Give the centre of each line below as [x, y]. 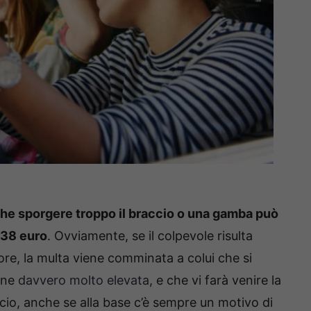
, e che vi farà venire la [215, 280]
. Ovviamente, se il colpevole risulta [150, 235]
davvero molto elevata [84, 280]
